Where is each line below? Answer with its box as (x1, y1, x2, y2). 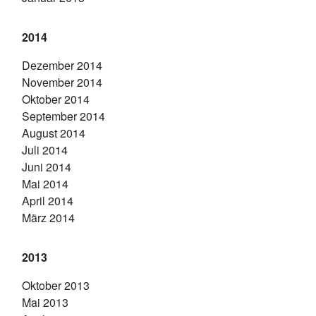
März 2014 (22, 209, 75, 226)
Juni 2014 (22, 159, 71, 175)
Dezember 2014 (22, 57, 102, 73)
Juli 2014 (22, 142, 68, 158)
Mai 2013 (22, 294, 68, 310)
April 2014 (22, 193, 73, 209)
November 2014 (22, 74, 102, 90)
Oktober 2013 (22, 277, 90, 293)
